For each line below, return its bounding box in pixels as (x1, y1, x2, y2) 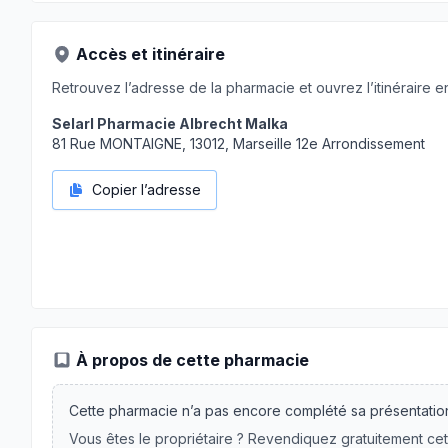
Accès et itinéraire (76, 44, 225, 64)
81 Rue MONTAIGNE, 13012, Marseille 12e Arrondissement (52, 135, 425, 152)
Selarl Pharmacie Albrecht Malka (52, 115, 288, 132)
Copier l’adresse (92, 181, 201, 198)
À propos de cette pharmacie (76, 350, 309, 370)
